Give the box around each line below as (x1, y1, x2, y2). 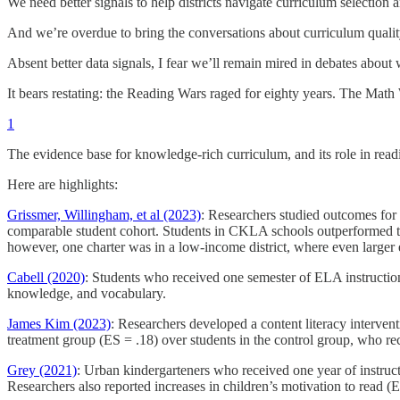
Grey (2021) (7, 362, 77, 379)
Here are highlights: (7, 177, 118, 193)
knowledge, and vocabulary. (7, 286, 166, 302)
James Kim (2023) (7, 316, 111, 332)
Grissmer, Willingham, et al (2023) (7, 207, 201, 223)
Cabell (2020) (7, 270, 85, 286)
